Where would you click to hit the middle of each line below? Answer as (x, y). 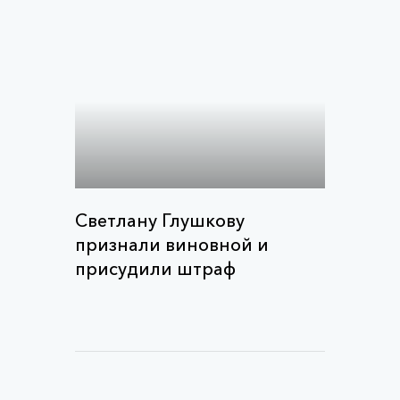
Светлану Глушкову (160, 221)
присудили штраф (155, 269)
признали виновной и (172, 245)
